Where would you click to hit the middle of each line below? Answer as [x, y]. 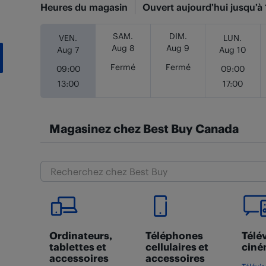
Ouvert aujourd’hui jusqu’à [203, 7]
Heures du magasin [84, 7]
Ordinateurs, [80, 235]
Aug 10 [233, 50]
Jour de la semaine [82, 31]
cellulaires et [177, 246]
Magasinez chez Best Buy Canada [144, 128]
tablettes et [77, 246]
